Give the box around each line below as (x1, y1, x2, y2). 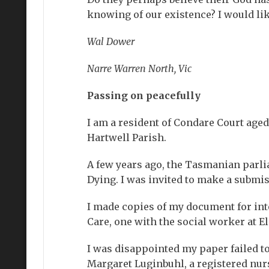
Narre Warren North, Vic (86, 62, 192, 74)
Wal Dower (86, 35, 134, 47)
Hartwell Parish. (86, 131, 166, 144)
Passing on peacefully (86, 89, 201, 101)
